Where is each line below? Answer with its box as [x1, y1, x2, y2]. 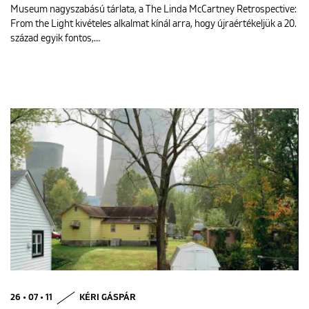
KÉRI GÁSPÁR [79, 293, 136, 303]
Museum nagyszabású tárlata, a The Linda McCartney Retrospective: [10, 5, 297, 15]
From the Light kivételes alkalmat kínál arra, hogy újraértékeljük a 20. [10, 19, 297, 30]
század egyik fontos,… [10, 34, 100, 44]
